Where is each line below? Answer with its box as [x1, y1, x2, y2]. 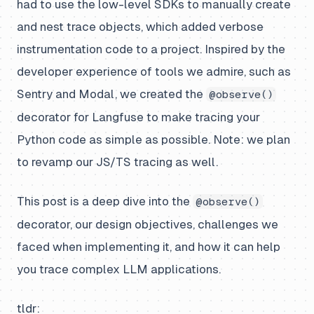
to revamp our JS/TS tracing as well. [17, 155, 218, 169]
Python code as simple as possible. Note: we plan [17, 132, 290, 146]
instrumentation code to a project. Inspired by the [17, 42, 285, 56]
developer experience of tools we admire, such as [17, 64, 291, 78]
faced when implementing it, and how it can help [17, 240, 280, 254]
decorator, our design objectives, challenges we [17, 217, 278, 231]
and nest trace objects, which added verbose [17, 20, 264, 34]
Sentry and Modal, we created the [17, 87, 206, 101]
